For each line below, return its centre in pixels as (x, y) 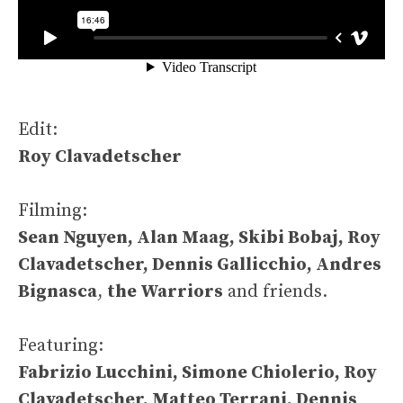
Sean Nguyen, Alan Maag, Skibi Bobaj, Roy (199, 238)
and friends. (275, 292)
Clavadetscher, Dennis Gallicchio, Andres (200, 265)
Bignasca (58, 292)
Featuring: (61, 346)
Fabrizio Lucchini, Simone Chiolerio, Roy (197, 373)
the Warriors (165, 292)
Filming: (53, 211)
